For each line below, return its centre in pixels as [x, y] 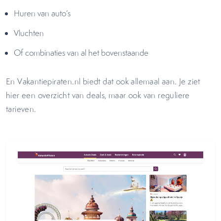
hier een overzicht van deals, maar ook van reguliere [98, 95]
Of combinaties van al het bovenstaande [82, 53]
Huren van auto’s [43, 13]
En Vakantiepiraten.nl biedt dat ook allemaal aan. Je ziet [103, 81]
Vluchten [30, 33]
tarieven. [23, 109]
